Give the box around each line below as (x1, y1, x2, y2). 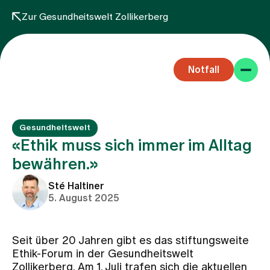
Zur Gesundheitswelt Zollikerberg (22, 12, 168, 22)
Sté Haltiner (48, 181, 104, 191)
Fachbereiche (27, 178, 95, 189)
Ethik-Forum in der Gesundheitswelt (12, 249, 193, 260)
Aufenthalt (27, 218, 80, 228)
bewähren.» (12, 157, 98, 172)
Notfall (188, 65, 219, 75)
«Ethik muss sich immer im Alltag (12, 138, 252, 154)
